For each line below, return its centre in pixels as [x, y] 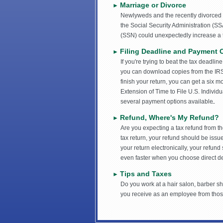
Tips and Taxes [146, 174]
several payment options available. [167, 102]
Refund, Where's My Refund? [169, 118]
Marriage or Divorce [153, 5]
